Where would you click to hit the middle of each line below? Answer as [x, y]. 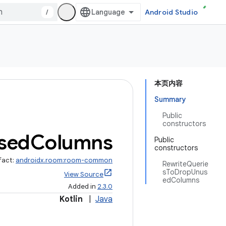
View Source [84, 174]
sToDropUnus [185, 172]
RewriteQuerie [185, 164]
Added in [83, 186]
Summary [170, 99]
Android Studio [171, 12]
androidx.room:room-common [64, 160]
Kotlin [71, 199]
